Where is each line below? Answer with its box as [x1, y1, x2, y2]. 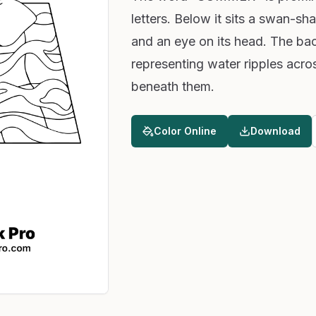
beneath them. [130, 79, 214, 94]
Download [250, 125, 300, 137]
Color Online [153, 125, 217, 137]
